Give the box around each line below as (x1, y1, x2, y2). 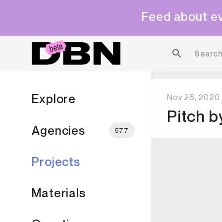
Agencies (32, 123, 86, 137)
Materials (32, 186, 86, 200)
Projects (32, 155, 81, 168)
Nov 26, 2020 (167, 92, 220, 102)
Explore (32, 92, 76, 106)
